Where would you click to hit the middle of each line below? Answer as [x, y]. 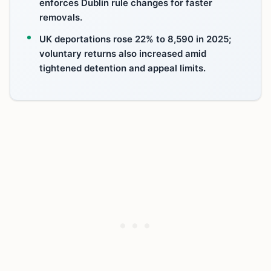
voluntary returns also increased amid [123, 54]
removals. [61, 17]
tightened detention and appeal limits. [122, 68]
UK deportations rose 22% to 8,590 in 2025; [135, 39]
